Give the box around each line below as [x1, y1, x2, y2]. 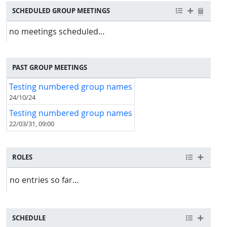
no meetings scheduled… [9, 25, 105, 37]
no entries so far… [9, 174, 79, 185]
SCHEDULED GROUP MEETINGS [12, 6, 110, 15]
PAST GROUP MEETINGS [12, 62, 87, 72]
